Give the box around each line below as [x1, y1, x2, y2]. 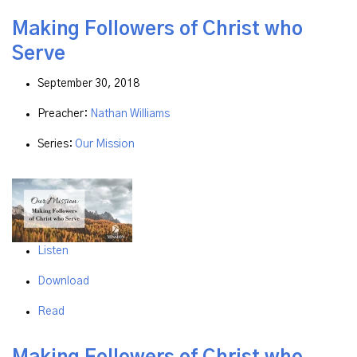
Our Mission [75, 138, 135, 150]
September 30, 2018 [37, 77, 139, 89]
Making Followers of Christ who [12, 19, 303, 39]
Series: [37, 138, 75, 150]
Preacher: [37, 108, 90, 120]
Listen [37, 245, 69, 257]
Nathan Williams [90, 108, 170, 120]
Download [37, 275, 89, 287]
